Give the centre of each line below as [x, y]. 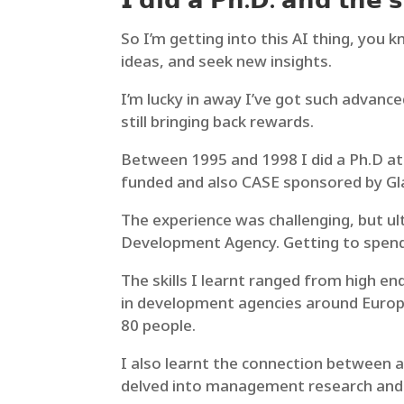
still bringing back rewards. [218, 122]
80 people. [159, 326]
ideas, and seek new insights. [227, 61]
